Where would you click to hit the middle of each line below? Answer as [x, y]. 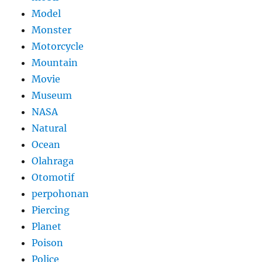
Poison [48, 243]
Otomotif [53, 177]
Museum [52, 96]
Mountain [55, 63]
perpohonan [61, 194]
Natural [49, 128]
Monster [52, 30]
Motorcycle [58, 46]
